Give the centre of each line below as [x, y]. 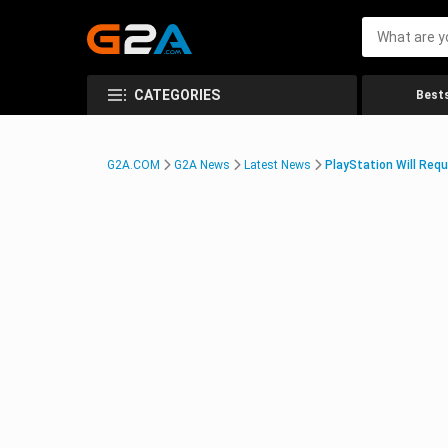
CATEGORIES [177, 95]
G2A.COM [133, 165]
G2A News [202, 165]
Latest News [277, 165]
